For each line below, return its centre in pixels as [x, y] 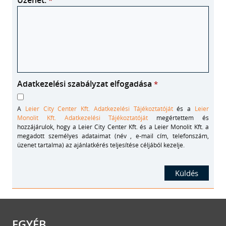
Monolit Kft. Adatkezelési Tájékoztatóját [83, 118]
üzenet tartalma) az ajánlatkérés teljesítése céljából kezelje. [101, 145]
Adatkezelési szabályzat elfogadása [86, 84]
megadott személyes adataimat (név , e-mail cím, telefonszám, [113, 136]
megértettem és [179, 118]
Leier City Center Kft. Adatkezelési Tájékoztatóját [99, 108]
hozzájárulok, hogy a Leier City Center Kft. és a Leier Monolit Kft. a [113, 127]
